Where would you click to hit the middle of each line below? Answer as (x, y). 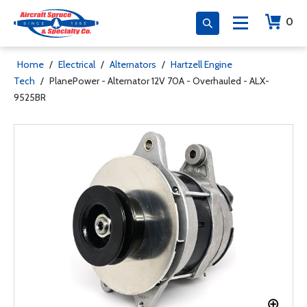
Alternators (133, 64)
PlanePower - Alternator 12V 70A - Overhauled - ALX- (159, 81)
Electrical (77, 64)
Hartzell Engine (201, 64)
